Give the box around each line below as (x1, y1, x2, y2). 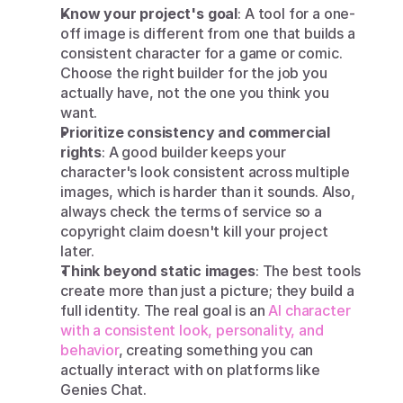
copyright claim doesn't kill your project (60, 222, 328, 240)
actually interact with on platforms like (60, 361, 320, 379)
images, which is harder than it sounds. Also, (60, 183, 355, 201)
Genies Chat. (60, 381, 148, 399)
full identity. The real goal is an (60, 301, 269, 319)
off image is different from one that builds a (60, 24, 355, 42)
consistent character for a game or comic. (60, 44, 343, 62)
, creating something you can (118, 341, 314, 359)
